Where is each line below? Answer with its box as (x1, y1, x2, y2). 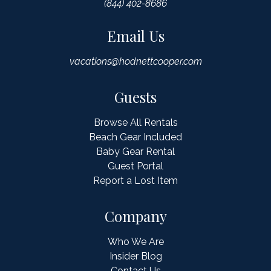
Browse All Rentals (93, 117, 178, 128)
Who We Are (107, 236, 164, 247)
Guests (114, 87, 157, 106)
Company (104, 206, 167, 226)
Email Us (106, 26, 165, 45)
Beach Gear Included (89, 131, 182, 143)
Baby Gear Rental (96, 146, 175, 157)
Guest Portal (108, 160, 163, 172)
